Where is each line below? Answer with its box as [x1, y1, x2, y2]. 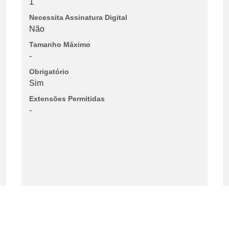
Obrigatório [29, 67, 69, 76]
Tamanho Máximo [29, 40, 90, 49]
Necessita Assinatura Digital [29, 13, 127, 22]
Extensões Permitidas [29, 95, 105, 103]
